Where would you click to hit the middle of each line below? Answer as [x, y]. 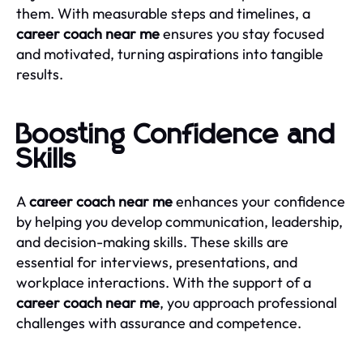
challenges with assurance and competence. [159, 322]
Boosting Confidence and [176, 135]
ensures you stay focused [242, 33]
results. [40, 74]
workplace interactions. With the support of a [164, 282]
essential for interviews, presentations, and [157, 262]
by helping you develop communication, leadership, [179, 221]
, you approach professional [248, 302]
